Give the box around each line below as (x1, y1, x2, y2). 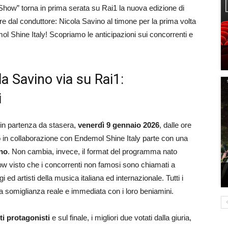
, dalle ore (159, 121, 191, 129)
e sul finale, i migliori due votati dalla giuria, (50, 213, 191, 222)
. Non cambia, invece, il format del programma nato (8, 147, 177, 156)
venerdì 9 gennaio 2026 (78, 121, 159, 129)
